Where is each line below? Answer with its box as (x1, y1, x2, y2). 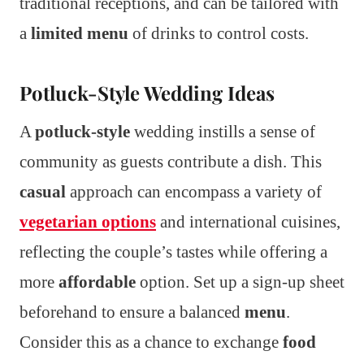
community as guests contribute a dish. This (19, 152, 322, 172)
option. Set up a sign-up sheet (136, 272, 344, 292)
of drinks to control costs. (128, 24, 309, 44)
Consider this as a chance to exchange (19, 332, 283, 353)
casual (19, 182, 66, 202)
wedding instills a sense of (130, 122, 315, 142)
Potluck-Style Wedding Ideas (19, 80, 275, 106)
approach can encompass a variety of (66, 182, 322, 202)
